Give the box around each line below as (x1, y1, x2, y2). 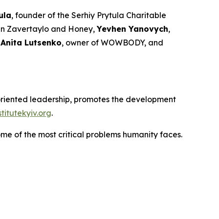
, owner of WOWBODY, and (62, 38, 163, 48)
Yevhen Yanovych (97, 24, 168, 34)
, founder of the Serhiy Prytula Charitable (11, 10, 166, 21)
